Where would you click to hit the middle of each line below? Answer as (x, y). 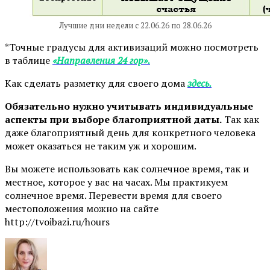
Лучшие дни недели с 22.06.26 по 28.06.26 (135, 25)
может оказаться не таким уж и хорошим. (101, 146)
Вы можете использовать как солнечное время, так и (127, 168)
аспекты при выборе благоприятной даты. (113, 119)
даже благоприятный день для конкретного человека (130, 132)
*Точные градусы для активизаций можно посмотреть (132, 47)
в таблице (29, 60)
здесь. (199, 83)
